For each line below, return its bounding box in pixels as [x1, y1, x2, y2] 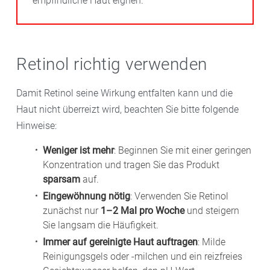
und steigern [184, 204, 239, 216]
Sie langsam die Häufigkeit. [43, 219, 159, 231]
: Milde [198, 236, 225, 248]
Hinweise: [16, 119, 57, 131]
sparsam [43, 173, 80, 185]
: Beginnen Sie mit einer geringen [114, 144, 251, 156]
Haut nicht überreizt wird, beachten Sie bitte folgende [16, 103, 239, 115]
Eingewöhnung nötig [43, 190, 130, 202]
